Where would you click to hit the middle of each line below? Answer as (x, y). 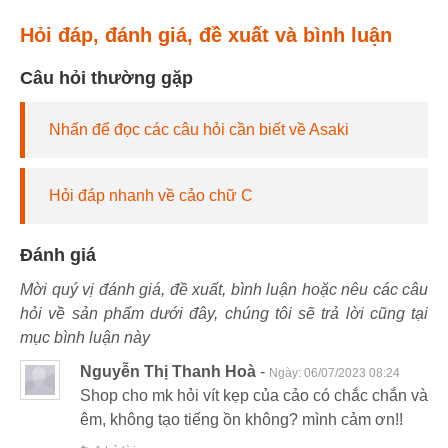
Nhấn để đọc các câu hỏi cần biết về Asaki (199, 130)
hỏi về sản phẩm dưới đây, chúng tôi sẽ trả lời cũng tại (224, 314)
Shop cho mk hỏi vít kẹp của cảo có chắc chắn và (254, 396)
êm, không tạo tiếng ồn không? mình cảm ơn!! (241, 420)
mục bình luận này (85, 338)
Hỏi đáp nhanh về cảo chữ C (151, 196)
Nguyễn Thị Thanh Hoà (168, 372)
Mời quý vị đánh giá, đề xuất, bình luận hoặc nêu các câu (224, 290)
